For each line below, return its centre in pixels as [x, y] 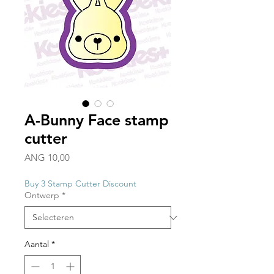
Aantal [37, 244]
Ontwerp [42, 195]
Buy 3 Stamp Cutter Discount [80, 184]
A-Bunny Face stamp [97, 120]
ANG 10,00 [47, 158]
